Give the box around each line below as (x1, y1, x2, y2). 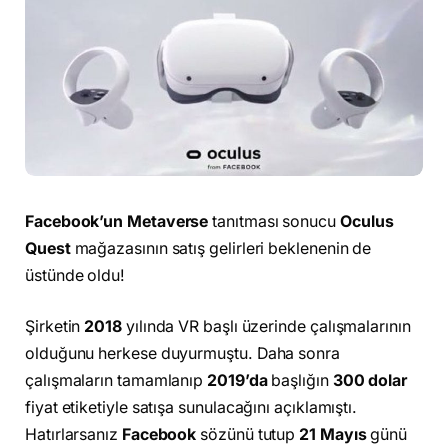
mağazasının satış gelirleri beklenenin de (70, 238, 372, 258)
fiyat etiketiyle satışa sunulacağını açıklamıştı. (25, 398, 358, 418)
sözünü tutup (196, 425, 300, 445)
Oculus (339, 211, 394, 231)
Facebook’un (25, 211, 124, 231)
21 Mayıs (299, 425, 367, 445)
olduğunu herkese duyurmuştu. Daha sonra (25, 344, 340, 364)
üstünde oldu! (25, 265, 125, 285)
